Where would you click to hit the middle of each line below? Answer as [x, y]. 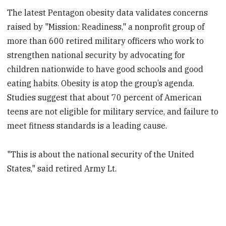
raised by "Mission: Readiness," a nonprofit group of [106, 26]
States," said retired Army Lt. [62, 168]
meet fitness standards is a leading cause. [87, 125]
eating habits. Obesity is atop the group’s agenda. [101, 83]
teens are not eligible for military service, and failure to [113, 111]
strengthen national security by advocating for [96, 55]
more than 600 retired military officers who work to [106, 41]
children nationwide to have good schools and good [105, 69]
